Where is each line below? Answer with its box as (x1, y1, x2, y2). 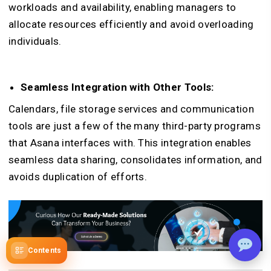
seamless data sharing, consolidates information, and (8, 153, 263, 166)
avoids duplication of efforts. (8, 170, 148, 183)
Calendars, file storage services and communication (8, 102, 254, 115)
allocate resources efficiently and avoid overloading (8, 18, 254, 30)
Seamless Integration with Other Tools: (21, 80, 214, 93)
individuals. (8, 34, 62, 47)
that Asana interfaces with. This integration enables (8, 136, 252, 149)
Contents (28, 246, 61, 255)
